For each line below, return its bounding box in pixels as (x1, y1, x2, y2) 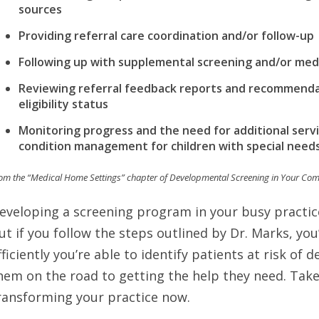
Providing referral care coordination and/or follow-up (19, 28, 315, 43)
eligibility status (19, 96, 109, 112)
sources (19, 1, 63, 17)
